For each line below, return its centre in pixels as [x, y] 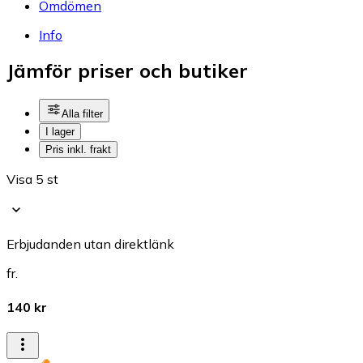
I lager [60, 132]
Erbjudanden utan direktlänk [90, 244]
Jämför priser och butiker [127, 71]
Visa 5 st [32, 179]
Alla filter [82, 114]
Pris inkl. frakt [78, 150]
